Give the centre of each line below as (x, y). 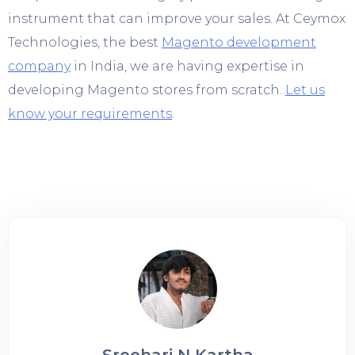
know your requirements (90, 113)
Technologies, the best (85, 42)
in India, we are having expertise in (187, 66)
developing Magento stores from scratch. (147, 90)
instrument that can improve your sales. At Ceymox (177, 18)
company (39, 66)
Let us (305, 90)
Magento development (239, 42)
